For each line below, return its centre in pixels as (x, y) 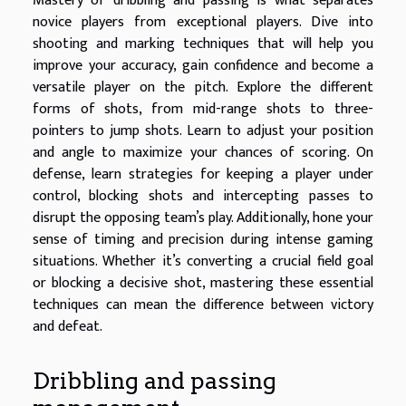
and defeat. (68, 327)
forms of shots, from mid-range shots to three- (203, 110)
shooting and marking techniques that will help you (203, 44)
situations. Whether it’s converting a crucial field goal (203, 262)
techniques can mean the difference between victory (203, 305)
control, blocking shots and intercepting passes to (203, 197)
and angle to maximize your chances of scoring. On (203, 153)
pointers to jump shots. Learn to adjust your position (203, 131)
